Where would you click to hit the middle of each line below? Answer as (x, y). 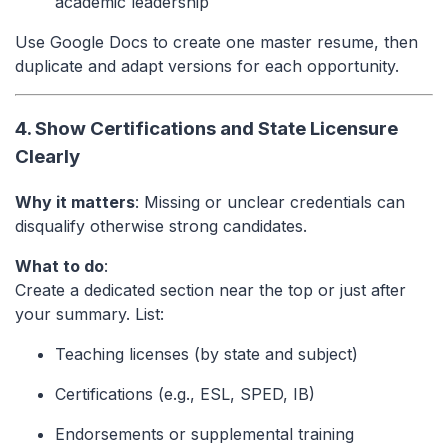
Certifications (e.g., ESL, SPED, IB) (185, 393)
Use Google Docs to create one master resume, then (216, 42)
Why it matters (75, 201)
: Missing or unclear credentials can (270, 201)
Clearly (47, 157)
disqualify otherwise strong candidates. (161, 225)
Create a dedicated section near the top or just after (210, 289)
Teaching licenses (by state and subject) (206, 353)
